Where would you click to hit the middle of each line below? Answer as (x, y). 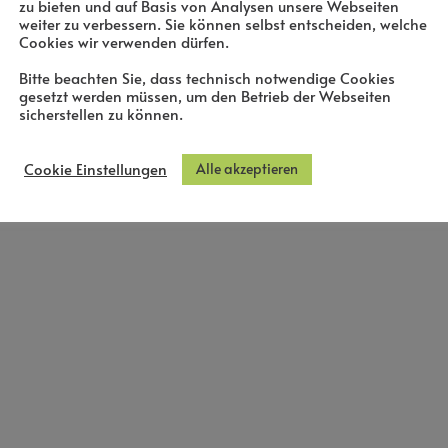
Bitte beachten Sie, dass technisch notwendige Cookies (207, 77)
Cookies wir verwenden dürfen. (124, 41)
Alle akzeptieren (247, 168)
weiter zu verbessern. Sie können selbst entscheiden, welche (223, 23)
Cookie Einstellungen (95, 169)
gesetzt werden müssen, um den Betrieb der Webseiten (205, 95)
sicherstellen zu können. (101, 113)
